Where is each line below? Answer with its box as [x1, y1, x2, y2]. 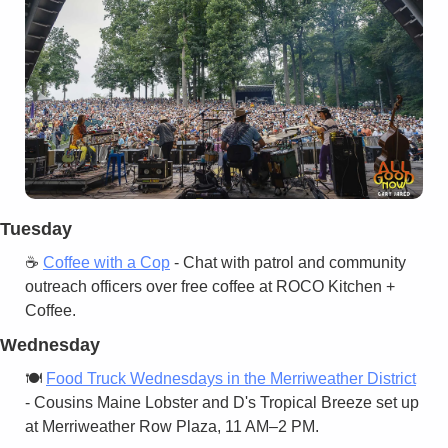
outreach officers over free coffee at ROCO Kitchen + [25, 277, 395, 295]
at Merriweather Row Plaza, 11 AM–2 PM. [25, 417, 319, 435]
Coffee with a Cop [43, 253, 170, 271]
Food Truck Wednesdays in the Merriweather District [46, 369, 416, 387]
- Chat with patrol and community [170, 253, 406, 271]
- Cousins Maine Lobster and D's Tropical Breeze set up [25, 393, 419, 411]
